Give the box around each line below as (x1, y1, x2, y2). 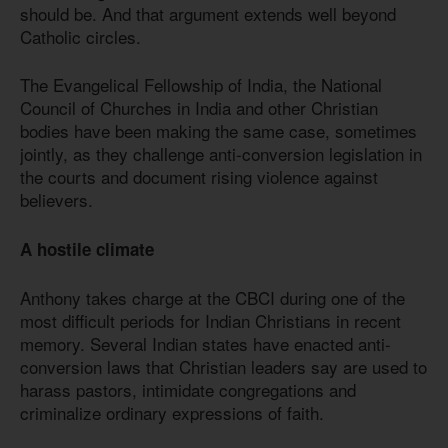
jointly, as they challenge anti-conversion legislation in (20, 141, 422, 167)
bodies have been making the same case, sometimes (20, 118, 417, 144)
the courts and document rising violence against (20, 164, 378, 190)
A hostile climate (20, 236, 154, 261)
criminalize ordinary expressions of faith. (20, 400, 324, 426)
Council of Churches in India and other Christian (20, 95, 378, 121)
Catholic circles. (20, 23, 141, 49)
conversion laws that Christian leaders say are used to (20, 354, 427, 380)
